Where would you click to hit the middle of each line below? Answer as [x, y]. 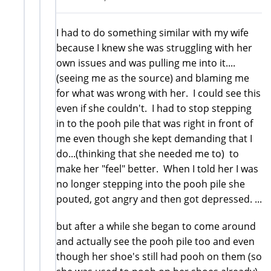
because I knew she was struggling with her [154, 47]
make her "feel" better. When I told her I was [157, 168]
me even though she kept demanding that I [154, 138]
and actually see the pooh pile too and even [155, 241]
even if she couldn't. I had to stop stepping [154, 108]
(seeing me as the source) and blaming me [153, 78]
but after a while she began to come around [156, 226]
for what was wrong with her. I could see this [158, 93]
